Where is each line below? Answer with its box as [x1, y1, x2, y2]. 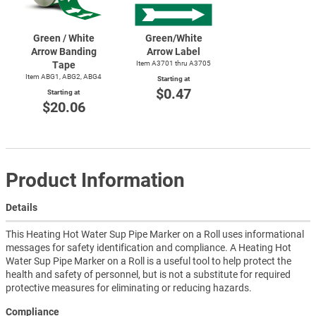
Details [6, 202, 37, 214]
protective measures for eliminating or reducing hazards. [6, 282, 252, 294]
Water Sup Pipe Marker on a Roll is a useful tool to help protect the [6, 255, 291, 267]
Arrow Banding [30, 46, 97, 58]
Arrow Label [147, 46, 200, 58]
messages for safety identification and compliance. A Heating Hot [6, 242, 291, 254]
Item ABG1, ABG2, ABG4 [25, 73, 102, 81]
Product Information [6, 169, 185, 193]
